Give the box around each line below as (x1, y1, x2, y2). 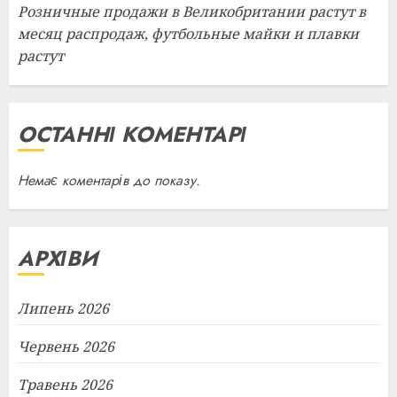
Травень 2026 (18, 375, 113, 394)
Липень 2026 (18, 299, 109, 318)
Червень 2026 (18, 337, 114, 356)
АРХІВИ (18, 243, 97, 274)
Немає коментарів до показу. (18, 170, 200, 191)
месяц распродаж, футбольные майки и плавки (18, 24, 359, 43)
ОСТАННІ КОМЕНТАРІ (18, 119, 246, 150)
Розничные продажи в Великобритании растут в (18, 2, 366, 21)
